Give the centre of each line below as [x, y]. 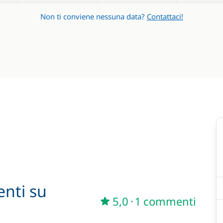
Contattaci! [165, 16]
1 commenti [166, 201]
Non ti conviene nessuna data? [93, 16]
